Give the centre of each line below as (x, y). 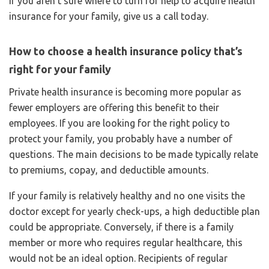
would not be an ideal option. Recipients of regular (118, 258)
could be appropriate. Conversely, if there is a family (121, 227)
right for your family (60, 69)
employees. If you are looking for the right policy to (119, 123)
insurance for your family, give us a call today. (109, 16)
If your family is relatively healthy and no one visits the (127, 195)
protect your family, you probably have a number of (121, 138)
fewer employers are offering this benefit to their (114, 107)
